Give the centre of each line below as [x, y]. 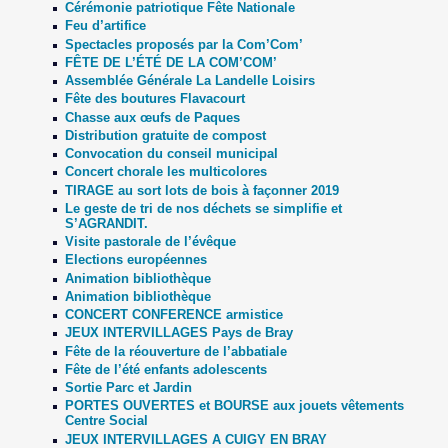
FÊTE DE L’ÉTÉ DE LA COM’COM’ [170, 62]
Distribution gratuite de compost [165, 135]
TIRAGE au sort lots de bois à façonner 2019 [201, 190]
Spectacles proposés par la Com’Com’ [183, 44]
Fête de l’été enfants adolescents [165, 369]
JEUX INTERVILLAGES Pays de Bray [178, 333]
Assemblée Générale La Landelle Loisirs [189, 81]
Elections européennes [135, 260]
